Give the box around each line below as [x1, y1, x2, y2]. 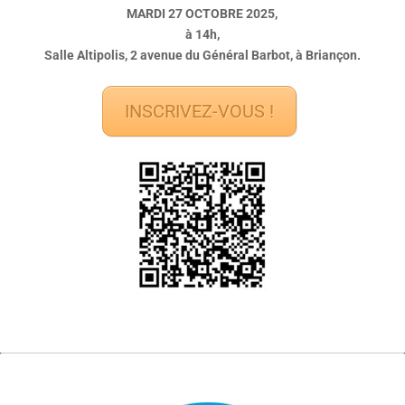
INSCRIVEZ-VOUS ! [125, 100, 275, 123]
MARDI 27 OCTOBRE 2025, [127, 6, 278, 22]
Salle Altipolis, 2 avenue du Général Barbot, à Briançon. [43, 48, 361, 63]
